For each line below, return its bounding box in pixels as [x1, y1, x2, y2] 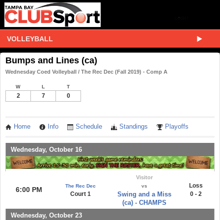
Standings [119, 123, 148, 130]
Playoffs [165, 123, 189, 130]
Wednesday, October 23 [11, 211, 82, 219]
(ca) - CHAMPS [122, 198, 166, 206]
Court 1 [70, 190, 91, 197]
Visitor [136, 174, 153, 180]
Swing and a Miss [117, 190, 171, 198]
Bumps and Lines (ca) [5, 55, 97, 65]
